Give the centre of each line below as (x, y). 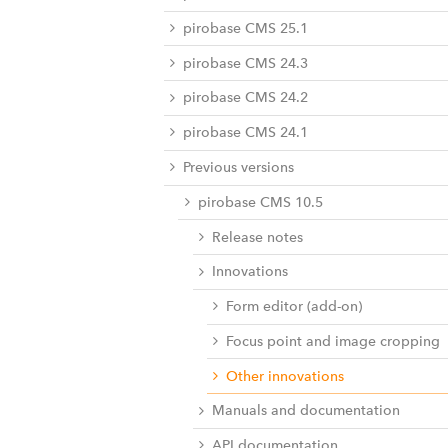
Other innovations (285, 376)
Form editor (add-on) (294, 307)
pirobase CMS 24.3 (246, 63)
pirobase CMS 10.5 (260, 202)
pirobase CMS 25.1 (246, 29)
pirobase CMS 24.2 (246, 98)
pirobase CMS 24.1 (246, 133)
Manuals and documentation (305, 411)
